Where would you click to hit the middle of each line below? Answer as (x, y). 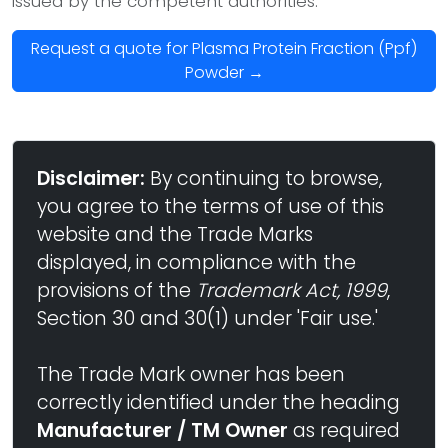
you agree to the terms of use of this (210, 206)
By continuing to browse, (263, 178)
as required (344, 430)
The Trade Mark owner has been (191, 374)
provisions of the (116, 290)
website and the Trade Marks (175, 234)
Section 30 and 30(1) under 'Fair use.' (207, 318)
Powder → (224, 72)
